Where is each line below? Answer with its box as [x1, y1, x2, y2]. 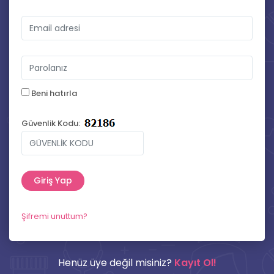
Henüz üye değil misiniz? [57, 256, 174, 270]
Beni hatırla [29, 87, 77, 99]
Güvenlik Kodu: [21, 117, 80, 129]
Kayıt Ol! [174, 256, 217, 270]
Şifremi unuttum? [21, 211, 87, 221]
